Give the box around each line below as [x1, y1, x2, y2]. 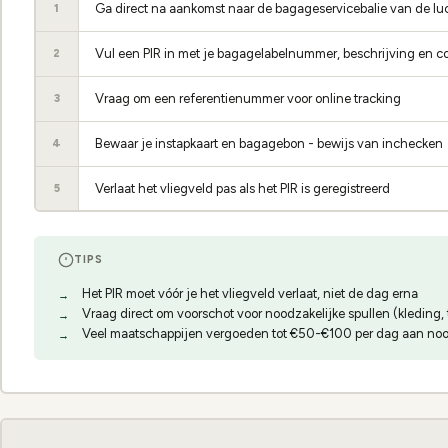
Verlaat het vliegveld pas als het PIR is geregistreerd [95, 180, 390, 196]
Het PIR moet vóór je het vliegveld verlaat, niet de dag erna [81, 286, 418, 301]
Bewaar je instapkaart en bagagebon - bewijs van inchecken [95, 135, 443, 151]
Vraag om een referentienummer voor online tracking [95, 90, 401, 106]
